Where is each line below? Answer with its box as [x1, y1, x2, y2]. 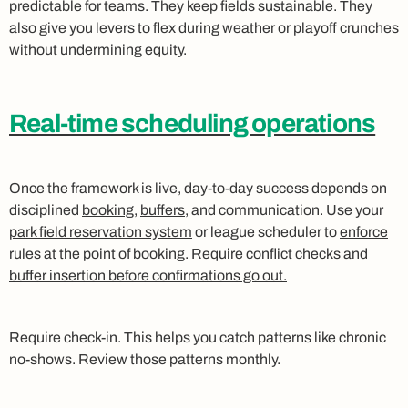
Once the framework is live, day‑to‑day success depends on [9, 179, 387, 196]
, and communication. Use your [185, 201, 383, 218]
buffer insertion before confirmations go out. [9, 267, 287, 283]
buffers [140, 201, 185, 218]
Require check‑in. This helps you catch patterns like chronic [9, 329, 386, 345]
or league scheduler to [192, 223, 340, 240]
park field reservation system [9, 223, 192, 240]
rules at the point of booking [9, 245, 185, 261]
